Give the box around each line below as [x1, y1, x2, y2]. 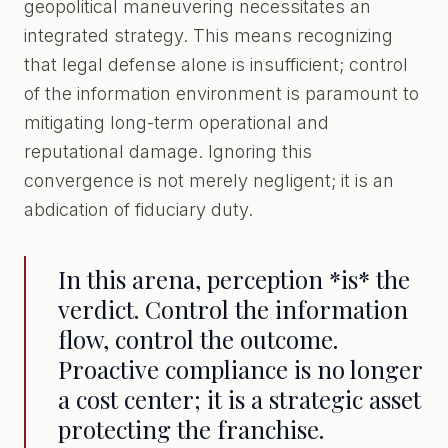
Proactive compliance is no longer [58, 353, 422, 385]
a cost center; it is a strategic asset [58, 383, 421, 415]
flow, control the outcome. [58, 323, 338, 355]
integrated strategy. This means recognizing [24, 25, 393, 46]
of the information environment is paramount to [24, 83, 419, 104]
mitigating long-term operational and [24, 112, 329, 133]
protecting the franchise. [58, 413, 324, 445]
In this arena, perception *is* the [58, 263, 410, 295]
